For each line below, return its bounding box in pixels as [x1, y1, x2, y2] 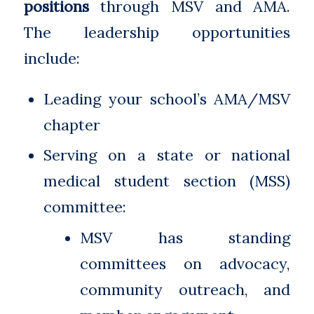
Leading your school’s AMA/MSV [43, 89, 291, 109]
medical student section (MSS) [43, 171, 291, 191]
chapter [43, 115, 101, 135]
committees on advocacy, [80, 254, 291, 274]
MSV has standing [80, 228, 291, 248]
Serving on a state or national [43, 145, 291, 165]
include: [23, 48, 80, 68]
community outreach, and [80, 280, 291, 300]
